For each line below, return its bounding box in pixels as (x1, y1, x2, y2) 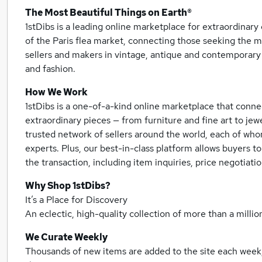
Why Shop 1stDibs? (25, 180, 111, 192)
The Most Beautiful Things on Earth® (25, 6, 192, 19)
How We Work (25, 86, 88, 99)
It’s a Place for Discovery (25, 194, 127, 206)
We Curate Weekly (25, 231, 108, 244)
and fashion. (25, 63, 75, 75)
